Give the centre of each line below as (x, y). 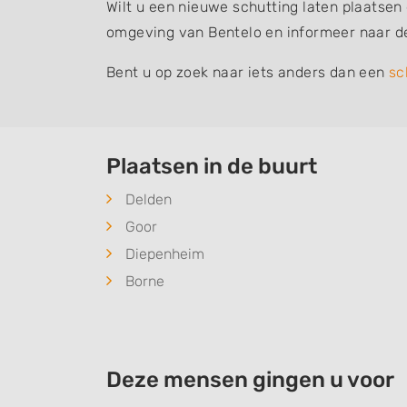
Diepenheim (165, 254)
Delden (149, 200)
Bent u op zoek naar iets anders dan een (248, 73)
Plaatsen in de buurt (212, 167)
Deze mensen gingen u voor (250, 380)
